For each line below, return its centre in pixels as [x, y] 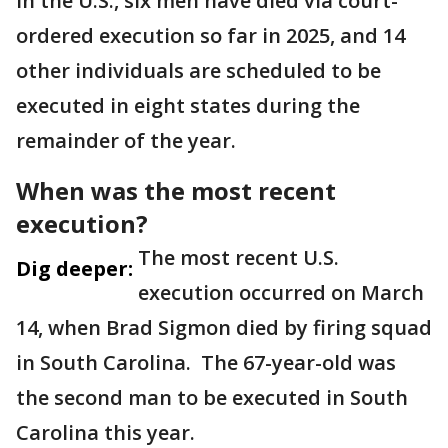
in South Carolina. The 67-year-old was [206, 363]
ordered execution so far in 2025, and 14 [210, 36]
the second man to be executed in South [212, 398]
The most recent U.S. [238, 258]
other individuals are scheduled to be [198, 71]
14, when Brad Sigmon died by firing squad [224, 328]
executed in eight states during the [188, 106]
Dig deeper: [74, 269]
